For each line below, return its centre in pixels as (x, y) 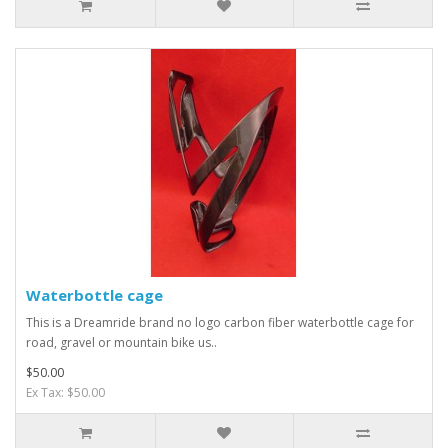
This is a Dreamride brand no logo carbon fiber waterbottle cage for (220, 322)
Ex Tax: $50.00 (65, 392)
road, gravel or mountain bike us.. (121, 342)
